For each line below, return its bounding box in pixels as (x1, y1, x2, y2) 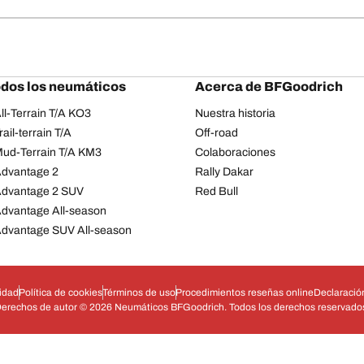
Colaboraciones (195, 145, 275, 158)
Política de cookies (18, 286, 102, 298)
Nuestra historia (195, 106, 275, 119)
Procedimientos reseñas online (175, 286, 314, 298)
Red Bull (195, 184, 238, 197)
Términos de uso (102, 286, 175, 298)
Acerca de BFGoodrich (195, 79, 343, 93)
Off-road (195, 126, 238, 139)
